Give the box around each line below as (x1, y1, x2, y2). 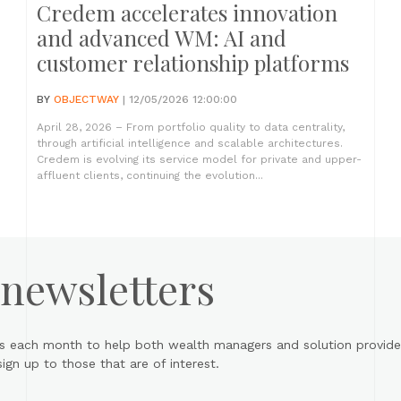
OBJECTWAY (54, 93, 119, 106)
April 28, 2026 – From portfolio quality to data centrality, (37, 121, 345, 133)
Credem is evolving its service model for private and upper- (37, 153, 362, 166)
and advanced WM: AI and (37, 23, 286, 52)
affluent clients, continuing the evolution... (37, 169, 263, 182)
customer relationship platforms (37, 48, 349, 77)
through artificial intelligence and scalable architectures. (37, 137, 343, 149)
